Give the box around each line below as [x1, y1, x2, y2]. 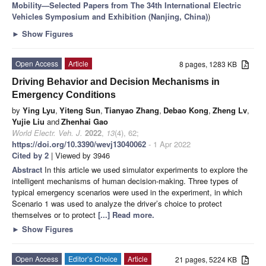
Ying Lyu [23, 104, 55, 116]
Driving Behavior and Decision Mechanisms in [12, 76, 220, 87]
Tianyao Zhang [104, 104, 159, 116]
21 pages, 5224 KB [175, 254, 242, 264]
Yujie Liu [12, 115, 45, 127]
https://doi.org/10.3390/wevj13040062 [12, 138, 146, 150]
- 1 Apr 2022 [146, 138, 191, 150]
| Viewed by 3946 [49, 149, 110, 161]
